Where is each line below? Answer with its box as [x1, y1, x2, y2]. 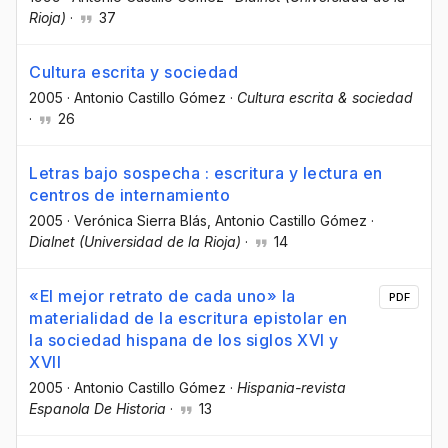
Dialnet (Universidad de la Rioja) [29, 232, 241, 250]
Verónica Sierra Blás [74, 211, 207, 229]
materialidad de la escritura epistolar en [29, 308, 348, 329]
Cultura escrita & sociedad [237, 88, 413, 106]
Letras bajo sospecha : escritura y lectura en [29, 162, 383, 183]
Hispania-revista [237, 379, 346, 397]
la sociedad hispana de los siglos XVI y [29, 330, 339, 351]
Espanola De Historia [29, 400, 166, 418]
